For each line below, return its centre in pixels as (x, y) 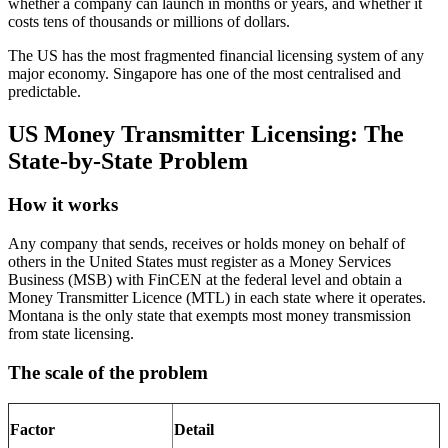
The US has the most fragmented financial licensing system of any (216, 55)
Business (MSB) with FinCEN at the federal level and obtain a (205, 280)
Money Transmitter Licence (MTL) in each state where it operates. (217, 298)
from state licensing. (71, 334)
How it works (63, 205)
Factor (32, 429)
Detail (194, 429)
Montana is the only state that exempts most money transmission (209, 316)
